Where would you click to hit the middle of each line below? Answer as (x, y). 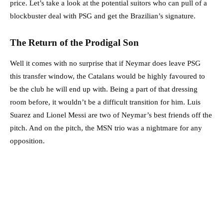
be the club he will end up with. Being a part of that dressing (104, 89)
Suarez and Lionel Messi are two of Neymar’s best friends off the (111, 115)
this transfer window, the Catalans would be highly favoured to (108, 76)
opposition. (27, 141)
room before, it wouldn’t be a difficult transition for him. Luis (105, 102)
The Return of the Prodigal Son (74, 42)
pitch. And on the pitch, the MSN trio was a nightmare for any (106, 128)
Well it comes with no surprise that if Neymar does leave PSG (105, 63)
